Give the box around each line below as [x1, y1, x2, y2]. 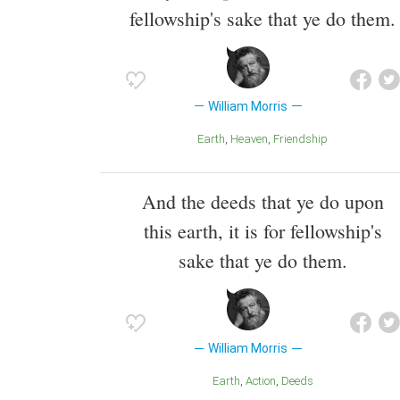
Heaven [238, 131, 268, 146]
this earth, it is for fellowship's [143, 218, 382, 245]
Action [252, 374, 276, 388]
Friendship [279, 131, 328, 146]
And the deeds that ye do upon [141, 188, 384, 215]
